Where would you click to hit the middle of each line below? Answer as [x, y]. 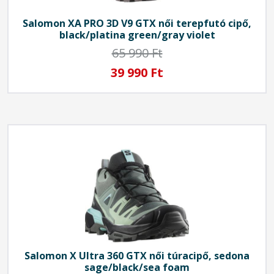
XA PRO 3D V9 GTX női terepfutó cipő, [158, 23]
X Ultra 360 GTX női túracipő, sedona [158, 255]
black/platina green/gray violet [137, 35]
